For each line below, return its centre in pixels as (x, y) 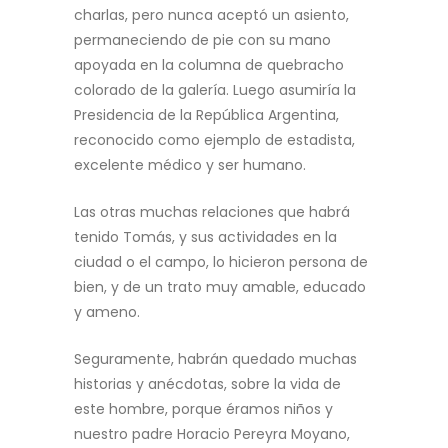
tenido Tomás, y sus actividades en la (205, 237)
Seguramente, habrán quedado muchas (215, 359)
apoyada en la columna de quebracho (209, 65)
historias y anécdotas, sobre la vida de (207, 384)
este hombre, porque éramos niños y (203, 409)
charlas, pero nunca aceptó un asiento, (211, 15)
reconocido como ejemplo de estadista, (214, 140)
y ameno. (109, 312)
